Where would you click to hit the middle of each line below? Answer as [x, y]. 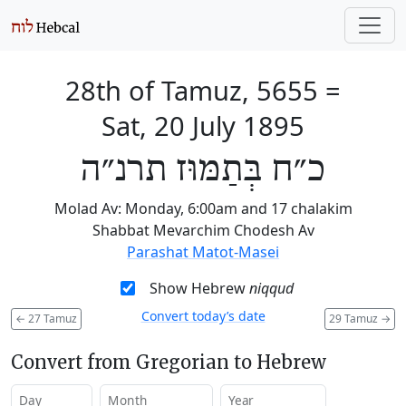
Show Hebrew [199, 288]
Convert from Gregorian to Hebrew [169, 362]
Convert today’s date [203, 316]
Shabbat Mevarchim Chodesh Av [203, 230]
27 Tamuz [51, 318]
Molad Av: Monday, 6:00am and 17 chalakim [203, 208]
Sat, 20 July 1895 [203, 126]
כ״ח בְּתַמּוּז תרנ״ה [203, 170]
